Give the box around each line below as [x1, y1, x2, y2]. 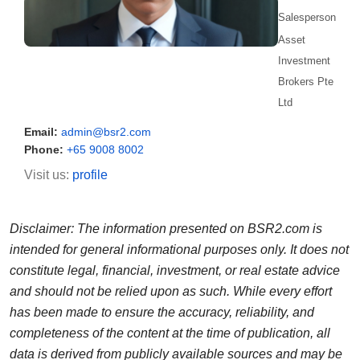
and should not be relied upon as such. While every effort [10, 284, 332, 298]
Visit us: [24, 167, 72, 182]
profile [72, 167, 108, 182]
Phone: [24, 142, 63, 156]
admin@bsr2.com [61, 125, 151, 138]
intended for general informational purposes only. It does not [10, 242, 349, 256]
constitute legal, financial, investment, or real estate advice [10, 263, 340, 277]
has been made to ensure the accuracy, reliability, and [10, 305, 314, 319]
